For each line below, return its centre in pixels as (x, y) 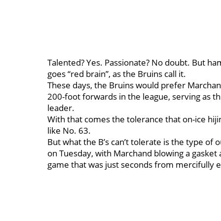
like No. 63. (70, 130)
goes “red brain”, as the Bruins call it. (118, 74)
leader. (61, 108)
